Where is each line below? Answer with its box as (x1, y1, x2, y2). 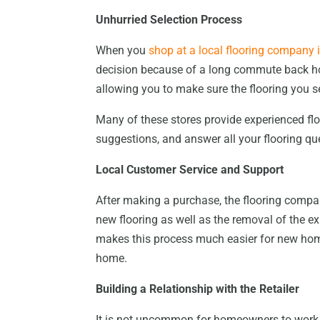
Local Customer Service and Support (96, 163, 284, 177)
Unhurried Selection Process (96, 13, 243, 27)
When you (96, 44, 149, 58)
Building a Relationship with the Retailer (96, 282, 303, 296)
